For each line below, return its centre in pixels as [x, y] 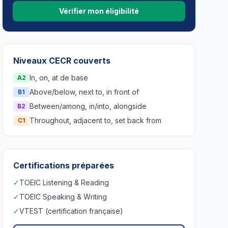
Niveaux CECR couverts [62, 60]
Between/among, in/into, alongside [88, 106]
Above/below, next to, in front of [84, 92]
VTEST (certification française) [72, 211]
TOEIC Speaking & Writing [63, 196]
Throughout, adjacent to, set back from [96, 120]
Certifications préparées [64, 165]
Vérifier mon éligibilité [99, 11]
